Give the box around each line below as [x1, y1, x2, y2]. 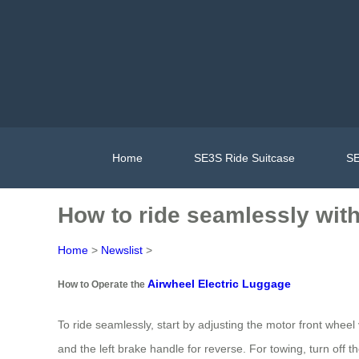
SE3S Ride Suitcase [193, 151, 295, 164]
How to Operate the [58, 279, 147, 290]
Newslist [101, 244, 143, 256]
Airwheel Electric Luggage [147, 277, 291, 291]
